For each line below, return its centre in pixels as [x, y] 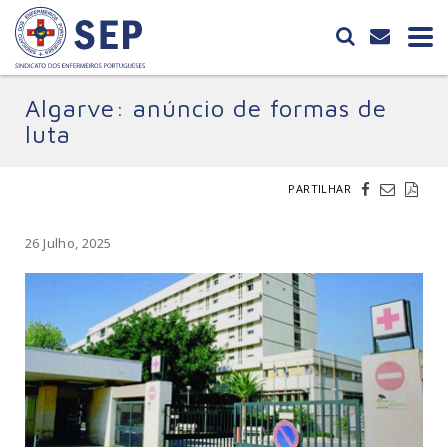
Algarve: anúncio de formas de [206, 108]
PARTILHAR [319, 188]
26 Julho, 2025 [68, 243]
